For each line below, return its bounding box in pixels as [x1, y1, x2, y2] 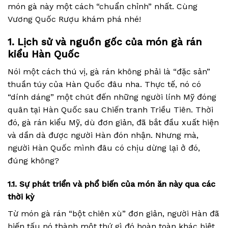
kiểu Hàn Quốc [8, 48, 79, 60]
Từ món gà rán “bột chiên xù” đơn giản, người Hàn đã [8, 209, 219, 219]
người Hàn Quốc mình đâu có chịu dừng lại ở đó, [8, 143, 200, 153]
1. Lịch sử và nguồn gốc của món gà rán [8, 36, 202, 48]
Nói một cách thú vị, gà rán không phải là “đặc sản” [8, 67, 210, 77]
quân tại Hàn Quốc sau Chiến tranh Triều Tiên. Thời [8, 105, 213, 115]
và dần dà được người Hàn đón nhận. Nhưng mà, [8, 130, 198, 140]
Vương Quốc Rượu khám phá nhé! [8, 14, 141, 24]
